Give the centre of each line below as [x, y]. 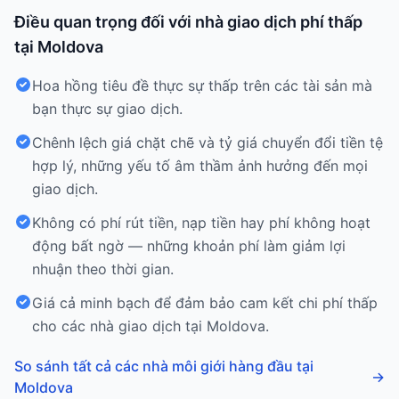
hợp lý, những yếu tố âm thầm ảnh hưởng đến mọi [200, 166]
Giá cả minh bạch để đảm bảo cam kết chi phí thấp [205, 303]
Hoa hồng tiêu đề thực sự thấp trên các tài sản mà [202, 85]
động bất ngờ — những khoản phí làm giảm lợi [189, 246]
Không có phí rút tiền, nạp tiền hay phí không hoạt [201, 223]
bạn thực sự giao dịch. [107, 109]
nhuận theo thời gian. [103, 269]
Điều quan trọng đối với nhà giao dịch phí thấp [188, 22]
